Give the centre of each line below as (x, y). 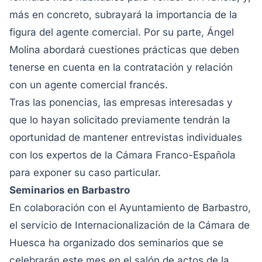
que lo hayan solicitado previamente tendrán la (120, 120)
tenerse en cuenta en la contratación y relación (121, 67)
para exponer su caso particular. (85, 173)
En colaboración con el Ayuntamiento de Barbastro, (130, 208)
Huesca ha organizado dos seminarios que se (116, 243)
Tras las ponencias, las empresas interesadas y (121, 102)
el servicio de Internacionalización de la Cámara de (130, 225)
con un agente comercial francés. (89, 85)
